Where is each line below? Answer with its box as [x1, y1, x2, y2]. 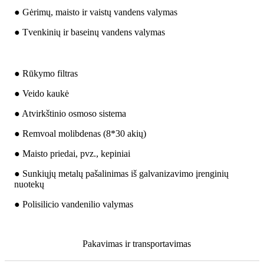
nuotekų [14, 179, 44, 190]
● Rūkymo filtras [14, 68, 78, 79]
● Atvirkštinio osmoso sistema [14, 108, 126, 119]
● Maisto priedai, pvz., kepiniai [14, 148, 130, 159]
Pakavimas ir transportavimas [82, 239, 191, 249]
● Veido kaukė [14, 88, 69, 99]
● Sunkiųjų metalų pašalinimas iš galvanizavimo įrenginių [14, 169, 229, 179]
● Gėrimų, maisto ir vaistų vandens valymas [14, 7, 177, 18]
